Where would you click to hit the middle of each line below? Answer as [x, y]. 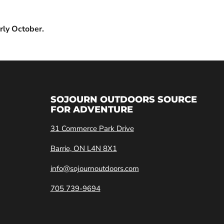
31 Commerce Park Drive [92, 129]
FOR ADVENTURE [91, 110]
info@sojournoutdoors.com [94, 169]
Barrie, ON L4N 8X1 [83, 149]
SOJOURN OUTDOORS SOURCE [123, 100]
